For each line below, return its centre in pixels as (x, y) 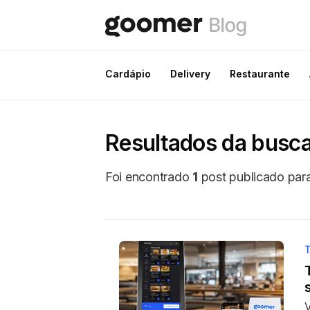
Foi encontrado (149, 177)
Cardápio (128, 74)
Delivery (190, 74)
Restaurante (260, 74)
